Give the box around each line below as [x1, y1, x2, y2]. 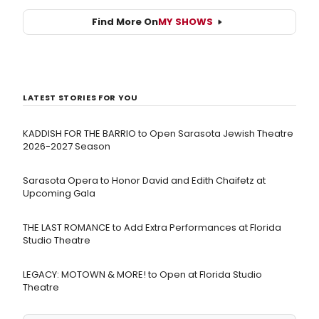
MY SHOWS [158, 15, 213, 29]
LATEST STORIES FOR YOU [23, 91, 138, 103]
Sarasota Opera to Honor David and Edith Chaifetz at [23, 173, 266, 187]
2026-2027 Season [23, 139, 110, 153]
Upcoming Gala [23, 186, 95, 200]
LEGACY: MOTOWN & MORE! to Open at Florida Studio [23, 267, 262, 281]
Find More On [92, 15, 158, 29]
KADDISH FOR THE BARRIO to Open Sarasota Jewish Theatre [23, 126, 293, 140]
